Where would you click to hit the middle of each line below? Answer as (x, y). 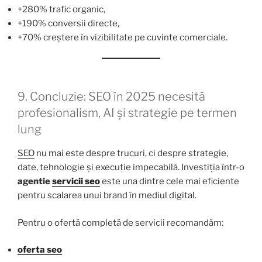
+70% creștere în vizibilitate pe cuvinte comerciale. (123, 37)
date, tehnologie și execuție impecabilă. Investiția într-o (131, 168)
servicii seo (76, 182)
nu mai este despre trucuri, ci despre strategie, (131, 154)
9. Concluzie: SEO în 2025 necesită (111, 97)
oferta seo (40, 250)
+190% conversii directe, (68, 23)
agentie (35, 182)
